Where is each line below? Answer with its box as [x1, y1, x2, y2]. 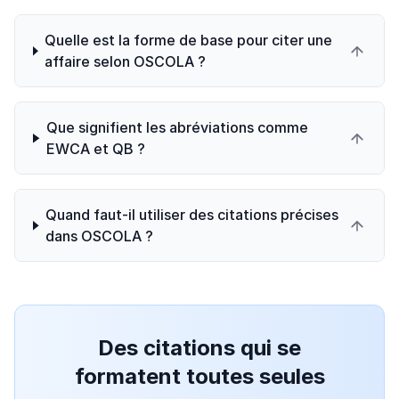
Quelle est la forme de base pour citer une [45, 31, 333, 50]
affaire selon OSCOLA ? [45, 53, 207, 71]
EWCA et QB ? [45, 140, 145, 159]
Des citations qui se [98, 335, 301, 362]
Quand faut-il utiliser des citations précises [45, 206, 339, 224]
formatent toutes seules [74, 363, 325, 390]
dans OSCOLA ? [45, 227, 154, 246]
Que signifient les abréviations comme [45, 118, 308, 137]
